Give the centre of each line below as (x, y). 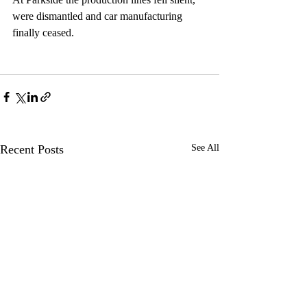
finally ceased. (43, 32)
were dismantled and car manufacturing (99, 16)
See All (205, 147)
